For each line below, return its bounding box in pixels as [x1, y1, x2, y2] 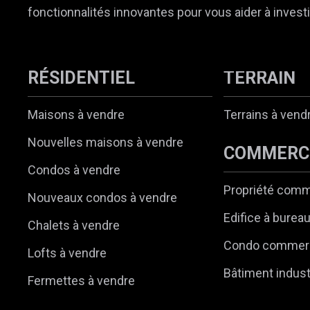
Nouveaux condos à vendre [28, 190, 177, 205]
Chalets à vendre [28, 217, 120, 232]
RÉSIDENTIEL [28, 67, 135, 88]
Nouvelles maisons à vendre [28, 134, 183, 149]
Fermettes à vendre [28, 273, 135, 288]
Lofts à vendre [28, 245, 107, 260]
